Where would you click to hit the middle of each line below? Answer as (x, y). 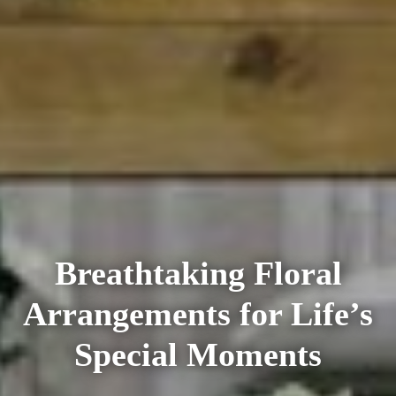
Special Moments (198, 354)
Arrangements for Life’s (198, 313)
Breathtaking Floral (198, 273)
